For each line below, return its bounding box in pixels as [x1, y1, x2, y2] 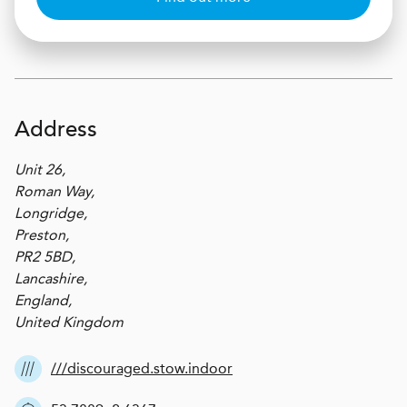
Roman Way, [15, 183, 94, 201]
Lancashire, [15, 270, 87, 288]
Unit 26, [15, 161, 65, 179]
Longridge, [15, 204, 87, 223]
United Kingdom [15, 313, 124, 332]
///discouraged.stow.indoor [51, 360, 233, 378]
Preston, [15, 226, 69, 244]
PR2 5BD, [15, 248, 75, 266]
